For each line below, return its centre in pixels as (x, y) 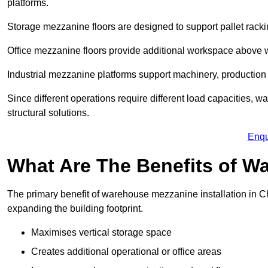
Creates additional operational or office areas (126, 252)
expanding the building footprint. (75, 209)
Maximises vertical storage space (101, 233)
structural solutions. (48, 113)
